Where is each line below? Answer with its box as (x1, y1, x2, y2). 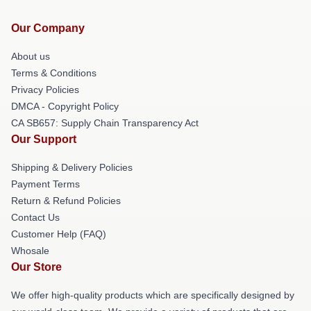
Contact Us (11, 212, 60, 223)
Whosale (11, 245, 49, 256)
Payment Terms (11, 178, 80, 190)
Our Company (11, 22, 85, 34)
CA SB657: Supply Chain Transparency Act (11, 117, 199, 128)
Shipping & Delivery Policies (11, 162, 133, 173)
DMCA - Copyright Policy (11, 101, 119, 112)
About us (11, 51, 50, 62)
